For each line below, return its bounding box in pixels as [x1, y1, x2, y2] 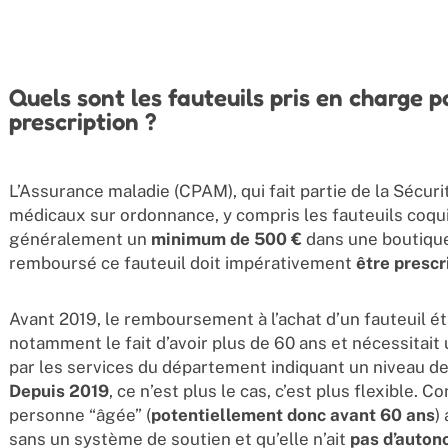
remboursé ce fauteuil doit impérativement [8, 252, 356, 273]
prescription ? [8, 106, 157, 136]
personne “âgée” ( [8, 404, 151, 425]
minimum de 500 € [150, 228, 302, 249]
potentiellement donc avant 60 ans [150, 404, 435, 425]
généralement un [8, 228, 151, 249]
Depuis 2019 [8, 380, 109, 401]
